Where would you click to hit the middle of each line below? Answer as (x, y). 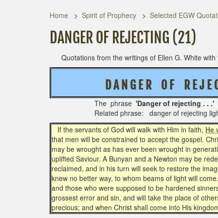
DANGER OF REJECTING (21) (123, 38)
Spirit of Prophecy (109, 15)
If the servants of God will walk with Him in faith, (128, 129)
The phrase (93, 103)
